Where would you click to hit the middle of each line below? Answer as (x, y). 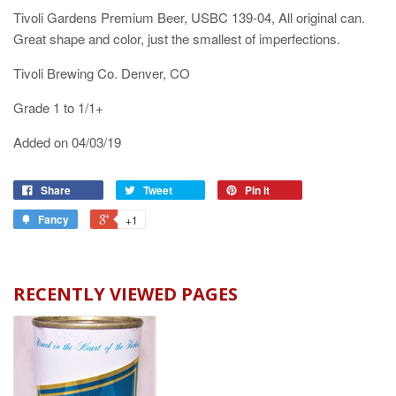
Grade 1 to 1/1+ (58, 107)
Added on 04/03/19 (67, 141)
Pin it (257, 190)
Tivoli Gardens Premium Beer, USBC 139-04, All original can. (189, 17)
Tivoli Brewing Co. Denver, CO (102, 72)
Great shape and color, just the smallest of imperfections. (177, 38)
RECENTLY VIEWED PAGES (126, 293)
